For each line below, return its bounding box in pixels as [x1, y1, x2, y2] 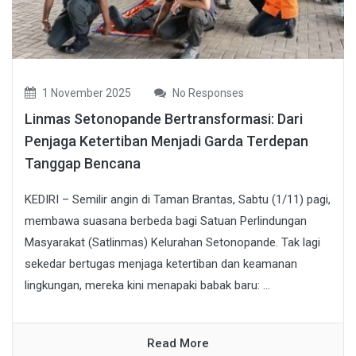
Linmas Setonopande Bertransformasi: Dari [25, 110, 303, 128]
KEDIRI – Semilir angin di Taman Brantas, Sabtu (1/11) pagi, [25, 192, 331, 207]
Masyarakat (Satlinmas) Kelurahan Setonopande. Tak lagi [25, 235, 320, 250]
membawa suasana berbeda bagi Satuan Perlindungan [25, 214, 307, 229]
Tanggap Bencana [25, 155, 141, 172]
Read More [147, 336, 209, 351]
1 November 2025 [40, 87, 131, 100]
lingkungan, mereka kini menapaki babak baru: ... [25, 278, 270, 293]
